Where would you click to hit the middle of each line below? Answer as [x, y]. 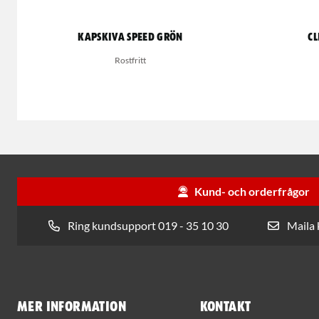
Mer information [72, 307]
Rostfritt [130, 60]
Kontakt [225, 307]
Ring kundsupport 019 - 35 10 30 [148, 225]
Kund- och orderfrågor [252, 191]
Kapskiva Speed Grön [130, 38]
